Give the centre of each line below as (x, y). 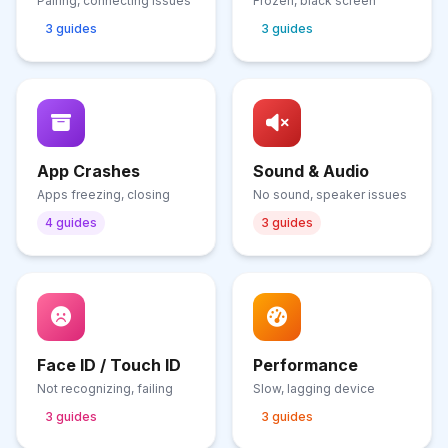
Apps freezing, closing (103, 194)
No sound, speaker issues (330, 194)
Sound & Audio (311, 171)
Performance (305, 365)
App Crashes (88, 171)
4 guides (71, 222)
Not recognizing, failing (105, 388)
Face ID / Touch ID (109, 365)
